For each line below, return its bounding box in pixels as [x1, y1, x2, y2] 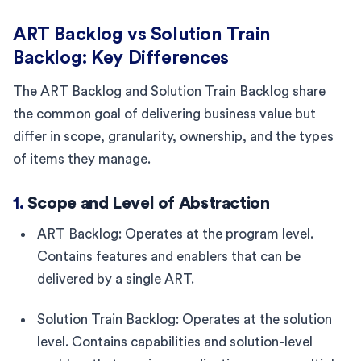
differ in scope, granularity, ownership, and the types [13, 129, 334, 143]
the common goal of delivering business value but [13, 106, 316, 121]
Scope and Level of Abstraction [27, 194, 270, 212]
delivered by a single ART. [37, 272, 194, 286]
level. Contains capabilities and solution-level [37, 334, 313, 349]
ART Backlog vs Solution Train [13, 24, 271, 44]
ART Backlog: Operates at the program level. [37, 226, 313, 241]
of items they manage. [13, 151, 151, 166]
